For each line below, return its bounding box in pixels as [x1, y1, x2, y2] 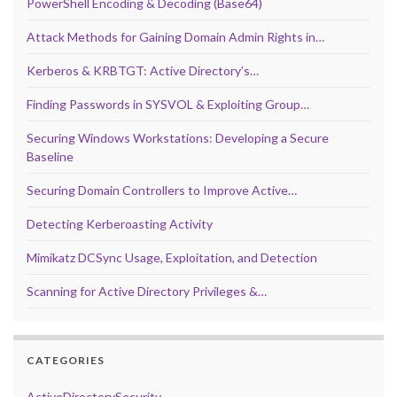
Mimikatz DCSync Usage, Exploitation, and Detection [27, 250, 317, 266]
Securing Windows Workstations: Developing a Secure [27, 130, 329, 146]
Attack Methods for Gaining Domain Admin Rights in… [27, 29, 324, 45]
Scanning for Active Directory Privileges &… [27, 284, 267, 300]
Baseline [27, 149, 74, 165]
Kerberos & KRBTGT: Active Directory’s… [27, 63, 259, 79]
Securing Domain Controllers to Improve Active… [27, 183, 297, 198]
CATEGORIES [27, 354, 105, 368]
